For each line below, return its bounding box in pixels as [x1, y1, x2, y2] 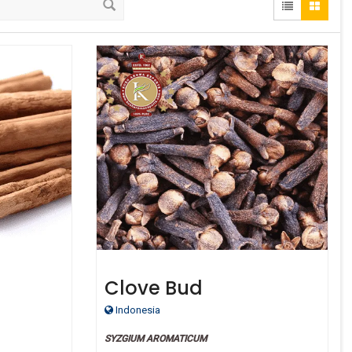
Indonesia [112, 303, 160, 316]
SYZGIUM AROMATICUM [104, 332, 207, 344]
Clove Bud [104, 274, 203, 301]
